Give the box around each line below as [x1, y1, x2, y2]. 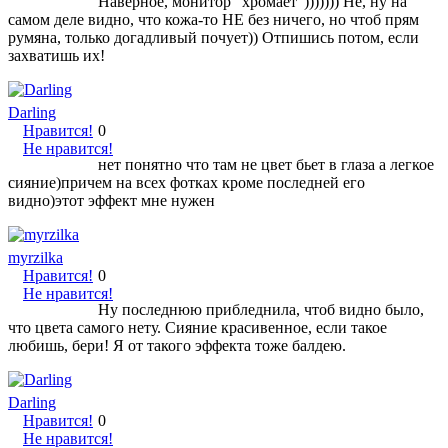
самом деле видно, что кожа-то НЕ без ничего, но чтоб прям [8, 10, 419, 28]
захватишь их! [8, 46, 105, 64]
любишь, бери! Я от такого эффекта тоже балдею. [8, 336, 346, 354]
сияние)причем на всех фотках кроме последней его [8, 173, 365, 191]
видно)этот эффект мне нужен [8, 191, 215, 209]
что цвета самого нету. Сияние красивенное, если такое [8, 318, 387, 336]
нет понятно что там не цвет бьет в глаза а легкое [98, 155, 434, 173]
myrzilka [8, 248, 63, 266]
